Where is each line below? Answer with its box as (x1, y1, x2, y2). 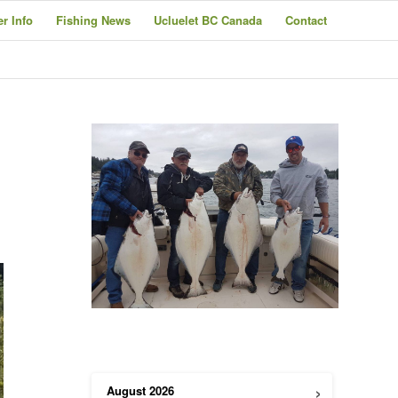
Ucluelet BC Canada (154, 12, 262, 28)
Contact (285, 12, 327, 28)
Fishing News (56, 12, 131, 28)
